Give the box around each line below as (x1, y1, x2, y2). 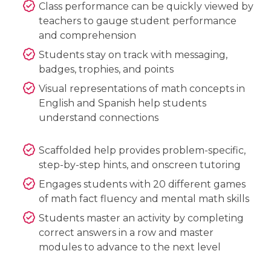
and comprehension (39, 29, 136, 41)
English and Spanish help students (39, 97, 206, 109)
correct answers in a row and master (39, 226, 214, 238)
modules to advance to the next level (39, 241, 221, 253)
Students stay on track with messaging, (39, 48, 227, 60)
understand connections (39, 111, 158, 123)
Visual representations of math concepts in (39, 82, 245, 94)
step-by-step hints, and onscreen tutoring (39, 158, 241, 171)
